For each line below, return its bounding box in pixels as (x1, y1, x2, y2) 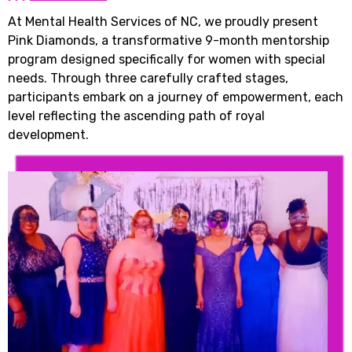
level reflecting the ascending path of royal (8, 108, 265, 123)
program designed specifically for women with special (8, 51, 325, 67)
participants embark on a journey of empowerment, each (8, 89, 343, 104)
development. (8, 126, 89, 142)
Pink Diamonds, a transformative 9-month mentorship (8, 32, 329, 48)
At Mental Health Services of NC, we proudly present (8, 13, 318, 29)
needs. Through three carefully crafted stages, (8, 70, 288, 86)
